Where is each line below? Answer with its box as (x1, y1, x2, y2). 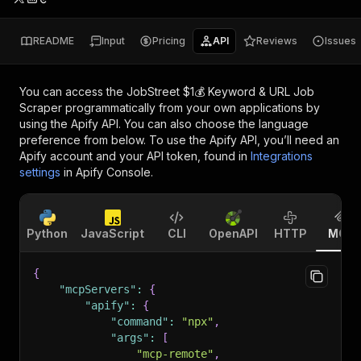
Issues (325, 35, 356, 47)
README (33, 35, 74, 47)
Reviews (256, 35, 297, 47)
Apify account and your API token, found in (19, 149, 247, 163)
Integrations (251, 149, 313, 163)
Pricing (152, 35, 185, 47)
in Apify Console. (64, 165, 153, 179)
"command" (110, 315, 168, 328)
